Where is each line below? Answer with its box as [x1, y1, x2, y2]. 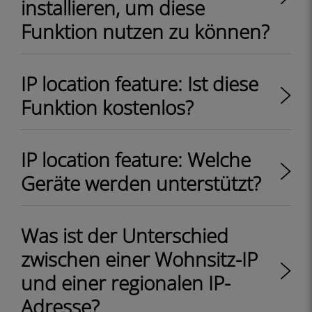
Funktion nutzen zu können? [21, 18, 270, 45]
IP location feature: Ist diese [21, 70, 258, 97]
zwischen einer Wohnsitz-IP [21, 246, 258, 272]
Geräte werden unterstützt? [21, 170, 261, 196]
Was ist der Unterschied [21, 222, 228, 249]
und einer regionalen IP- [21, 270, 231, 296]
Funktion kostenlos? [21, 94, 194, 120]
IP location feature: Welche [21, 146, 251, 173]
